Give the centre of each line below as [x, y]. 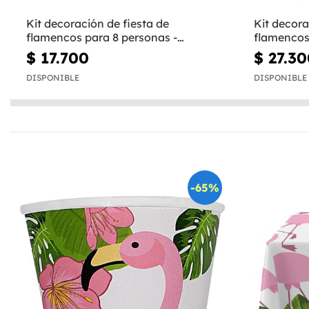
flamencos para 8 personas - [102, 37]
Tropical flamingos [75, 51]
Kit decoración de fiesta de [98, 23]
